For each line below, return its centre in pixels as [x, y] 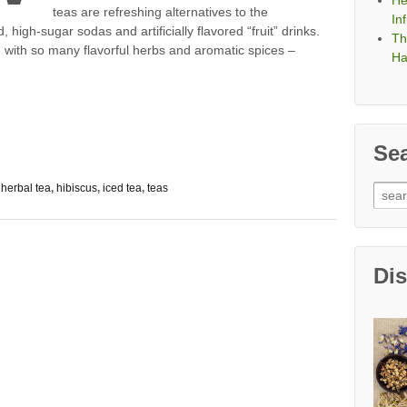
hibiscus [77, 189]
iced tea [122, 189]
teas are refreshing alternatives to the [160, 12]
